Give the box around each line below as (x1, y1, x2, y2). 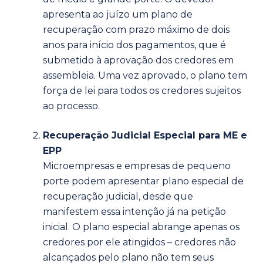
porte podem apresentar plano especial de (43, 175, 244, 187)
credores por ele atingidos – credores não (43, 236, 236, 248)
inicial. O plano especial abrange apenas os (43, 221, 240, 232)
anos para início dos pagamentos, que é (43, 39, 226, 50)
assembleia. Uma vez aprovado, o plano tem (43, 69, 247, 81)
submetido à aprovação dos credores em (43, 54, 234, 66)
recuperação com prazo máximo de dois (43, 23, 230, 35)
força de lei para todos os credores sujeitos (43, 85, 241, 96)
